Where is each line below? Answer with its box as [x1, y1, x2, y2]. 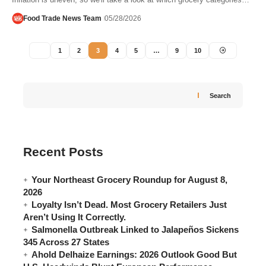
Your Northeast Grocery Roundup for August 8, [31, 174, 227, 185]
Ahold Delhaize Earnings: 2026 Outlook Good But [31, 249, 237, 259]
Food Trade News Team [23, 14, 102, 23]
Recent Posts [23, 145, 103, 159]
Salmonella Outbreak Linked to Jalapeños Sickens [31, 224, 239, 235]
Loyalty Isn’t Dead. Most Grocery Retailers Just [31, 199, 227, 210]
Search [210, 91, 231, 99]
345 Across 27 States [23, 236, 109, 247]
